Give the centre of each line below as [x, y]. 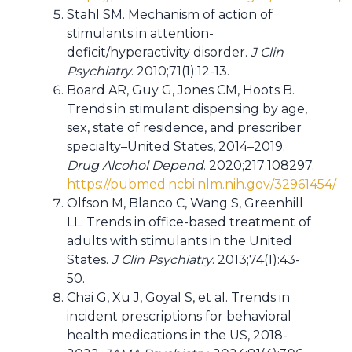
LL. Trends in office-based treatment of [189, 222]
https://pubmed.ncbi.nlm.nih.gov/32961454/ [202, 184]
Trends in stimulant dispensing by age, [187, 109]
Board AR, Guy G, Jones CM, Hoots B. [181, 90]
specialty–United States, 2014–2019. [176, 147]
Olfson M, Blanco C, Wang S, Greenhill [185, 203]
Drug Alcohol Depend [135, 165]
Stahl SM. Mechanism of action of [170, 15]
